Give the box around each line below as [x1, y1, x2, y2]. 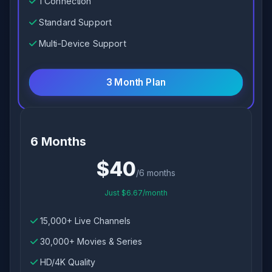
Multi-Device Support [38, 38, 126, 49]
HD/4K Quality [40, 257, 95, 267]
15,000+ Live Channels [40, 216, 131, 226]
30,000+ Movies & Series [40, 236, 142, 246]
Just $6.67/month [104, 188, 168, 197]
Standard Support [38, 16, 112, 27]
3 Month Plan [106, 76, 166, 88]
